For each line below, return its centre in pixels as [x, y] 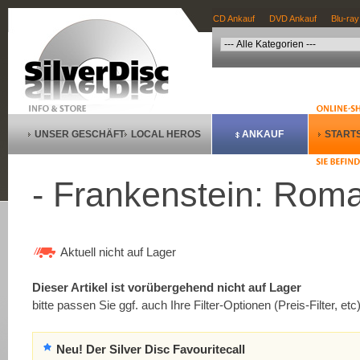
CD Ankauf [234, 18]
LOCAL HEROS [166, 134]
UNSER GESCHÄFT [80, 134]
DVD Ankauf [293, 18]
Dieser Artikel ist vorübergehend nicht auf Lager [167, 287]
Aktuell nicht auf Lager [118, 252]
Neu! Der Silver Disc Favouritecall [151, 350]
